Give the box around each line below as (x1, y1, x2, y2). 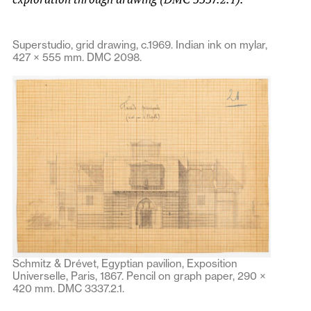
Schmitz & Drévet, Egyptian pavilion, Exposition (12, 256, 237, 270)
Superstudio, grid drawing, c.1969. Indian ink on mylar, (12, 38, 267, 52)
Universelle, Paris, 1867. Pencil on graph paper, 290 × (12, 269, 266, 283)
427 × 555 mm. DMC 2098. (12, 51, 142, 65)
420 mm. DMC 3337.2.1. (12, 281, 124, 295)
